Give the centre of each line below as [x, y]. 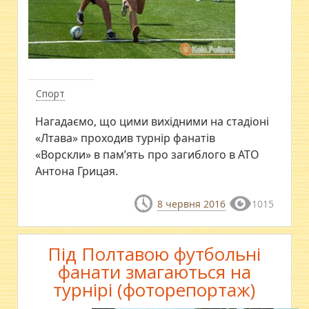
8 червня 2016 [191, 204]
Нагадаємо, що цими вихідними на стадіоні [152, 121]
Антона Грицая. [77, 171]
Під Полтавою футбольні [154, 254]
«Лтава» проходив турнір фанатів [126, 138]
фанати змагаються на [154, 272]
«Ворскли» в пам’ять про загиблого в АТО [148, 154]
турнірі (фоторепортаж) [154, 290]
